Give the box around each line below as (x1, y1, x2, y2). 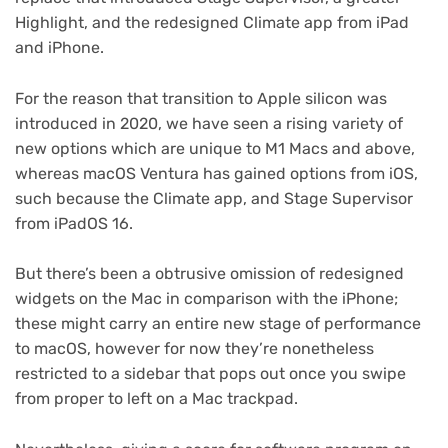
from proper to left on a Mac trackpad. (15, 389, 298, 409)
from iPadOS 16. (15, 213, 133, 233)
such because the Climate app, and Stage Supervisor (15, 188, 413, 208)
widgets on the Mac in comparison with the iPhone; (15, 289, 398, 309)
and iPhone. (15, 38, 104, 58)
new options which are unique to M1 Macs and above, (15, 138, 415, 158)
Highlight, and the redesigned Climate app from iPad (15, 13, 409, 33)
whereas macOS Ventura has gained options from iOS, (15, 163, 418, 183)
